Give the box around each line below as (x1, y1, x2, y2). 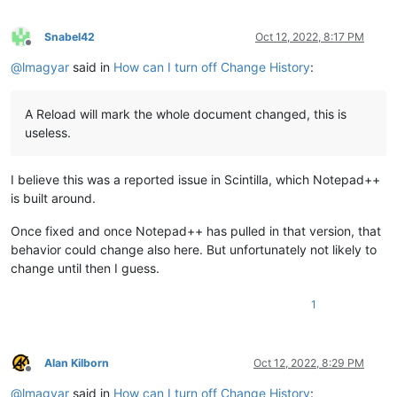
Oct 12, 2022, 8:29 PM (253, 355, 364, 370)
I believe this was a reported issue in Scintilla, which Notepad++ (11, 171, 380, 187)
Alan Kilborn (44, 355, 109, 370)
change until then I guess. (11, 260, 160, 276)
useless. (25, 124, 71, 140)
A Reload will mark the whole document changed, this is (25, 105, 346, 121)
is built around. (11, 190, 96, 206)
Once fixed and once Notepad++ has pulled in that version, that (11, 222, 381, 238)
